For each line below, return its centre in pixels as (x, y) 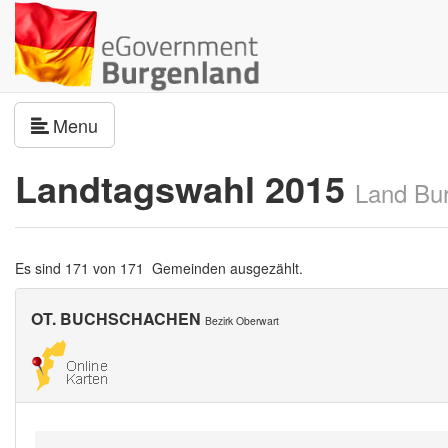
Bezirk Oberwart (242, 320)
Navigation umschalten (188, 124)
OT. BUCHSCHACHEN (116, 318)
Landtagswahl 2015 (185, 188)
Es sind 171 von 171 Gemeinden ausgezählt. (159, 268)
